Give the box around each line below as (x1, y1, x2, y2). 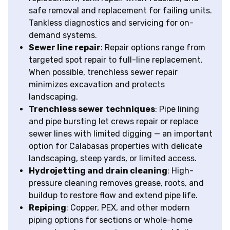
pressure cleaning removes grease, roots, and (29, 178, 204, 188)
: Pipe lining (155, 104, 199, 114)
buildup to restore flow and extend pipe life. (29, 190, 198, 201)
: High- (167, 166, 194, 176)
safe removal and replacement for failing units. (29, 6, 212, 16)
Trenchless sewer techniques (29, 104, 155, 114)
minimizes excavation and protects (29, 80, 165, 90)
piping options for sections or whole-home (29, 215, 193, 225)
